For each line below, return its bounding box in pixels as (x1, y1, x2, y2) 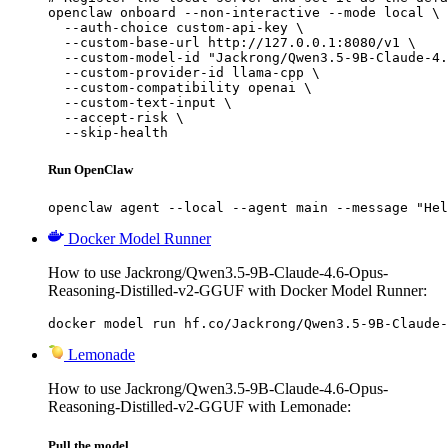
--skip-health (48, 124, 168, 140)
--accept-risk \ (48, 109, 184, 125)
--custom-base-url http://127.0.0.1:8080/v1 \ (48, 34, 416, 50)
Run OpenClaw (48, 161, 133, 177)
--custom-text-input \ (48, 94, 232, 110)
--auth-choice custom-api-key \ (48, 19, 304, 35)
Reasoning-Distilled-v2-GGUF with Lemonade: (48, 398, 351, 416)
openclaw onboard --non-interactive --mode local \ (48, 4, 440, 20)
